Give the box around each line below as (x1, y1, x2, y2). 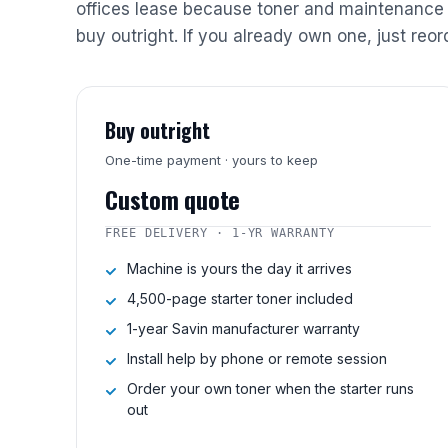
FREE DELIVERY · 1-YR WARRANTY (105, 226, 335, 240)
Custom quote (105, 181, 241, 217)
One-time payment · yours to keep (105, 152, 318, 168)
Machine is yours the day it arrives (127, 260, 352, 277)
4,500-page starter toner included (127, 290, 353, 307)
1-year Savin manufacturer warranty (127, 320, 360, 337)
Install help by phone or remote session (127, 350, 387, 367)
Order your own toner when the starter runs (127, 380, 414, 397)
